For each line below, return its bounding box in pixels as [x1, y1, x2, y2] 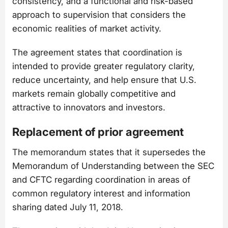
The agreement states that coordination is [12, 47, 182, 58]
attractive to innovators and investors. [12, 102, 165, 113]
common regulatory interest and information [12, 188, 190, 198]
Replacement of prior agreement [12, 125, 184, 138]
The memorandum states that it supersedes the [12, 147, 206, 157]
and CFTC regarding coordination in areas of [12, 174, 190, 185]
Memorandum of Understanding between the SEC [12, 160, 214, 171]
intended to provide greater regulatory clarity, [12, 61, 195, 72]
